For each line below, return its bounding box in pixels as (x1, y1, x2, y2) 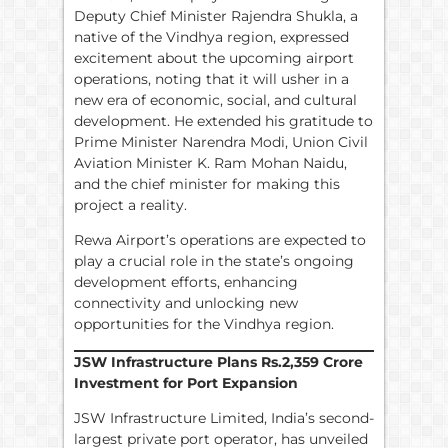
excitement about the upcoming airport (74, 48, 354, 67)
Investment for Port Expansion (74, 373, 298, 392)
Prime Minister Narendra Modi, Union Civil (74, 132, 368, 151)
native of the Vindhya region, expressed (74, 27, 349, 46)
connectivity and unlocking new (74, 294, 298, 313)
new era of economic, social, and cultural (74, 90, 357, 109)
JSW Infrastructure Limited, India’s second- (74, 409, 374, 428)
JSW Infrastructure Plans (74, 352, 261, 371)
